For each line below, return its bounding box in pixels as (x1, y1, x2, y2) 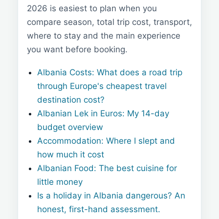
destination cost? (37, 95, 105, 105)
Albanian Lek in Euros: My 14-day (37, 109, 170, 119)
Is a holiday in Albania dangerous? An (37, 191, 186, 201)
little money (37, 177, 83, 187)
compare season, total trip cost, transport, (27, 17, 192, 27)
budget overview (37, 122, 104, 132)
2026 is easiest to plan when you (27, 3, 157, 13)
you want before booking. (27, 44, 128, 54)
